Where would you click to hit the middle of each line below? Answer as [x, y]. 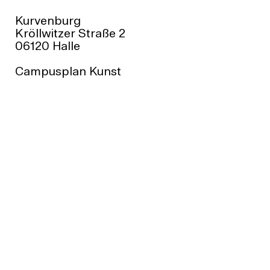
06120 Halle [47, 47]
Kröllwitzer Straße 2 [70, 34]
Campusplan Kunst [68, 72]
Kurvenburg [48, 21]
